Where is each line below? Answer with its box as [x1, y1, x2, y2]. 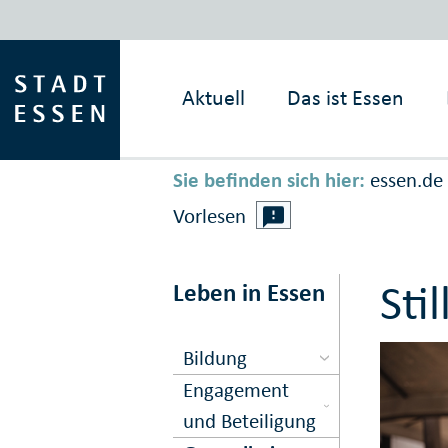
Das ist [287, 84, 348, 111]
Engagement [183, 376, 290, 403]
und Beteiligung [183, 407, 317, 434]
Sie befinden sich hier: [172, 167, 365, 194]
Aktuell [182, 84, 246, 111]
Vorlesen [172, 203, 246, 230]
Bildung [183, 344, 248, 371]
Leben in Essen [172, 277, 325, 309]
